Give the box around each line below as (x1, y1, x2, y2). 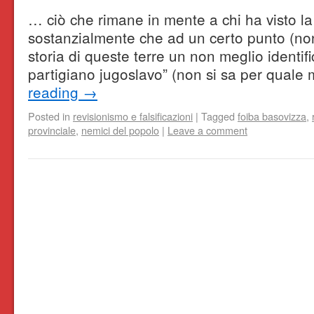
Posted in (28, 109, 70, 123)
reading (28, 81, 83, 102)
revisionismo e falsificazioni (73, 109, 193, 123)
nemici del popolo (81, 123, 159, 137)
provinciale (28, 123, 76, 137)
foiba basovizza (238, 109, 306, 123)
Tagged (201, 109, 235, 123)
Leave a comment (168, 123, 247, 137)
